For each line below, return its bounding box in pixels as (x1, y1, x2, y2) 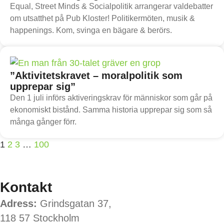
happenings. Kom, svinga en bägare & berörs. (10, 25, 172, 34)
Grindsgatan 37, (37, 198, 111, 209)
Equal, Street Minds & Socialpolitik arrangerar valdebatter (10, 1, 213, 10)
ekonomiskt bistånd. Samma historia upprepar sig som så (10, 105, 212, 114)
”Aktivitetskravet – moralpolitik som (10, 70, 182, 81)
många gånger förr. (10, 117, 76, 126)
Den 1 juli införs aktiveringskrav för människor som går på (10, 93, 212, 102)
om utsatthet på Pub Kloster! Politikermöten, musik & (10, 13, 195, 22)
